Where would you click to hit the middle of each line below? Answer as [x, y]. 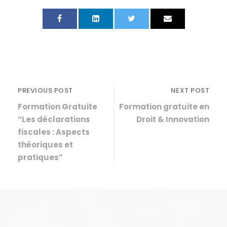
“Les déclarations [54, 120]
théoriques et [45, 145]
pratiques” [40, 158]
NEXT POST [190, 91]
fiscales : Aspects [54, 132]
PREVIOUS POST [45, 91]
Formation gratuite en [164, 107]
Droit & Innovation [173, 120]
